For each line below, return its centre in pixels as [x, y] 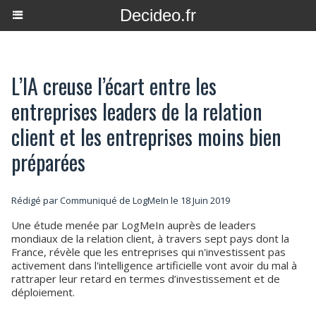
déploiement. [43, 292]
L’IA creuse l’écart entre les [114, 86]
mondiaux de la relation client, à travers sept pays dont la [150, 238]
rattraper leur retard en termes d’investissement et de [146, 279]
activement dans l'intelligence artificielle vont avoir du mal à [154, 265]
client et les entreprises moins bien [146, 136]
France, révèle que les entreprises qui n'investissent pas [148, 252]
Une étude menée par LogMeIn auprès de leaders [134, 225]
